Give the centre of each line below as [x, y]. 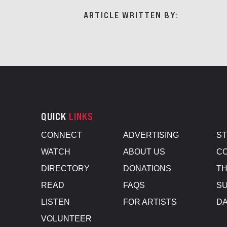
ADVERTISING [151, 135]
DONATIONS [147, 169]
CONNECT [62, 135]
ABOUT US [144, 152]
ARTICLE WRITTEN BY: [131, 15]
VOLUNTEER [66, 219]
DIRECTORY [65, 169]
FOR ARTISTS [150, 202]
